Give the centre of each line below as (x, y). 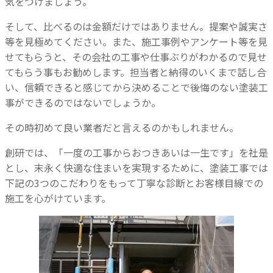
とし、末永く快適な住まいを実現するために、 (107, 168)
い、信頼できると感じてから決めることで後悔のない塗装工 (136, 87)
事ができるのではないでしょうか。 (83, 103)
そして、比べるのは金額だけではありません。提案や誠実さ (136, 27)
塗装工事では (239, 168)
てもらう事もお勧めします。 (67, 72)
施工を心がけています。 (58, 198)
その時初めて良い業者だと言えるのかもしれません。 (122, 128)
